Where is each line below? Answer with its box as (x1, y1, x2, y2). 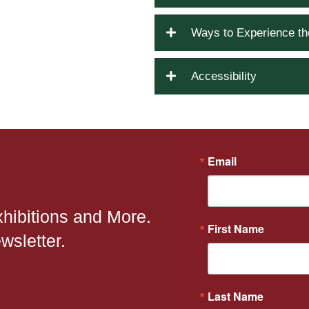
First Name (207, 221, 264, 237)
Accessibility (191, 70, 257, 83)
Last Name (207, 288, 263, 304)
